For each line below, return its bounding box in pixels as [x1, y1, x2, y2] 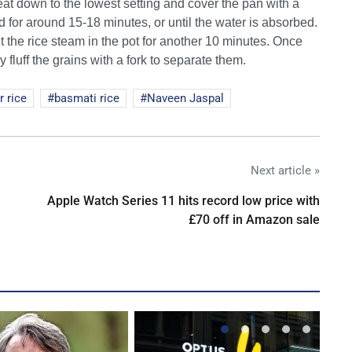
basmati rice [54, 90, 119, 105]
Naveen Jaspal [147, 90, 224, 105]
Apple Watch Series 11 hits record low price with [47, 192, 320, 208]
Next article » [251, 163, 320, 178]
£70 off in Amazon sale [189, 211, 320, 227]
